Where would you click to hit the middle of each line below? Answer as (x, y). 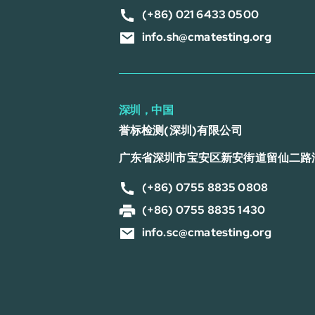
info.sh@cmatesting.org (207, 37)
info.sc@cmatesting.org (207, 232)
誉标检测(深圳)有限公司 (180, 130)
